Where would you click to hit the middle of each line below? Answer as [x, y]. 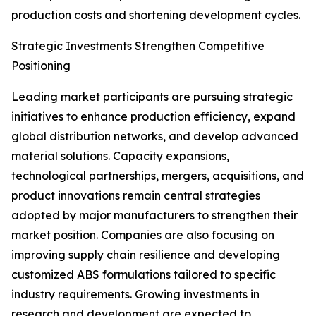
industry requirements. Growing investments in [135, 294]
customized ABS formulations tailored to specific [144, 275]
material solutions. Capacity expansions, [120, 156]
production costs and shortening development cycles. [156, 15]
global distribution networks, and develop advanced [155, 136]
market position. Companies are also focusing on [143, 235]
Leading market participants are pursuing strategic [152, 97]
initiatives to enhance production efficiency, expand [153, 117]
